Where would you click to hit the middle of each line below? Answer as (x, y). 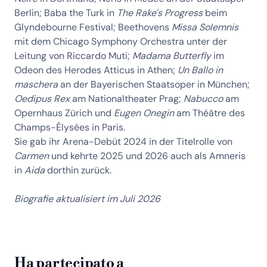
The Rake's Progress (160, 13)
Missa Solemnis (205, 27)
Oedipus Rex (42, 99)
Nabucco (203, 99)
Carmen (32, 156)
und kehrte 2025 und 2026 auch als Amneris (147, 156)
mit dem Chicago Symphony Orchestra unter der (121, 41)
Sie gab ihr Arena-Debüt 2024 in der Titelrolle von (123, 142)
